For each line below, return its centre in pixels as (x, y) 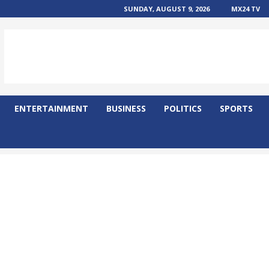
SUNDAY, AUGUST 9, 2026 (166, 9)
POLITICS (183, 108)
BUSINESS (126, 108)
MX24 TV (245, 9)
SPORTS (236, 108)
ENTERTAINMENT (51, 108)
